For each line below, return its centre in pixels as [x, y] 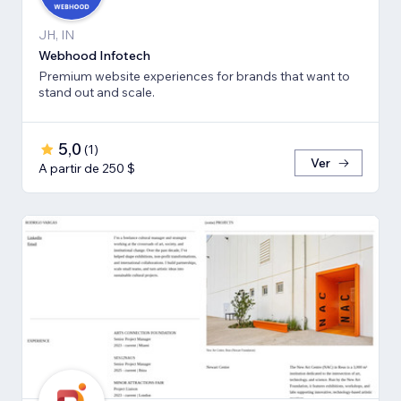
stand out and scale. [97, 92]
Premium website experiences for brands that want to [194, 76]
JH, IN [56, 34]
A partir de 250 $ [87, 168]
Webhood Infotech [94, 55]
